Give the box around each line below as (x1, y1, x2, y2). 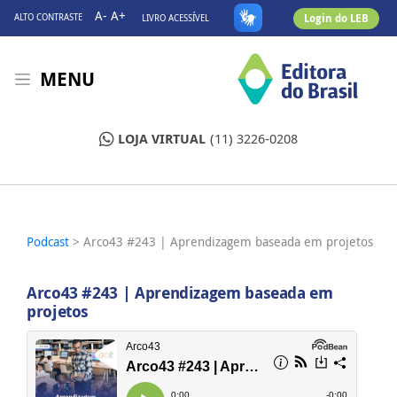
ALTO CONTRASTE (14, 12, 82, 23)
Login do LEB (304, 10, 369, 26)
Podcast (27, 233, 73, 250)
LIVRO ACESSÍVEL (142, 12, 209, 24)
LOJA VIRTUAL (118, 128, 206, 148)
